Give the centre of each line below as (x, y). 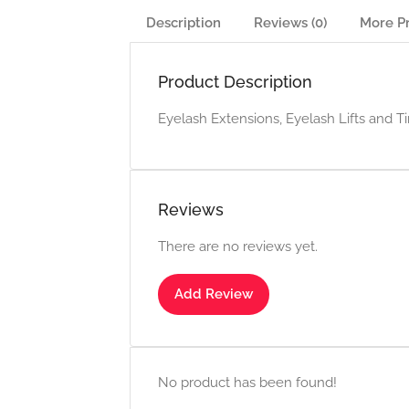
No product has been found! (247, 383)
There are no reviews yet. (238, 246)
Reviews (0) (290, 23)
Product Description (235, 82)
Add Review (214, 294)
